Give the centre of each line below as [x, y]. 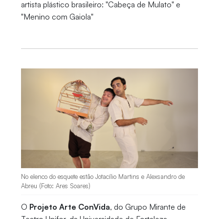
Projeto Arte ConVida [69, 207]
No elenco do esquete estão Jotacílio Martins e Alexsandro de [103, 177]
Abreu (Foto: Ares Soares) [55, 186]
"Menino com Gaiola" [57, 17]
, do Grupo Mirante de [148, 207]
